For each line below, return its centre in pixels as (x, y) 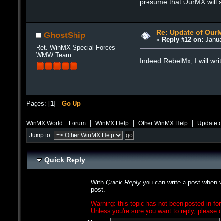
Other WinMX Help (163, 123)
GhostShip (65, 35)
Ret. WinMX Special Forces (75, 47)
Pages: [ (38, 104)
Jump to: (40, 135)
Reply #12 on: (182, 40)
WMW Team (53, 55)
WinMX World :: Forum (56, 123)
